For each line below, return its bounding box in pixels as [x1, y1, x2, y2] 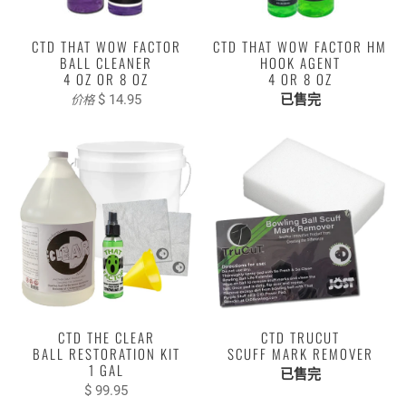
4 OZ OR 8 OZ [63, 68, 149, 89]
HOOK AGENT [259, 52, 341, 72]
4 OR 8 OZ [267, 68, 333, 89]
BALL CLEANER [60, 52, 152, 72]
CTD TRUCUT [260, 326, 340, 347]
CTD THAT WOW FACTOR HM [213, 35, 387, 56]
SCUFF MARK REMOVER [227, 343, 373, 363]
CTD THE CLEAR [57, 326, 155, 347]
